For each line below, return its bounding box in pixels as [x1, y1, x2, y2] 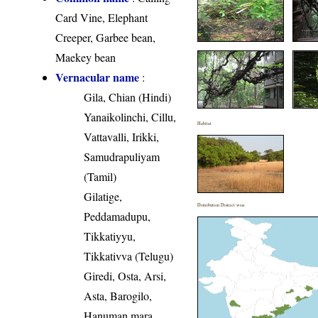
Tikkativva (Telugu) [84, 248, 174, 264]
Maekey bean [55, 50, 116, 65]
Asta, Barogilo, [84, 288, 153, 304]
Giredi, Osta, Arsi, [84, 268, 167, 284]
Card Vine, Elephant [55, 10, 148, 26]
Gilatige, [84, 189, 123, 204]
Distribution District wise [197, 202, 246, 209]
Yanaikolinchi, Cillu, [84, 109, 177, 125]
